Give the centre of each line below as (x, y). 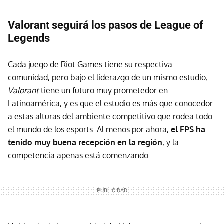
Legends (29, 38)
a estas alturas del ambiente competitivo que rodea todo (110, 117)
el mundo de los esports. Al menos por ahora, (89, 130)
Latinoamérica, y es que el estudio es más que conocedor (110, 104)
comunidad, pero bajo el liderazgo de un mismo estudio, (108, 78)
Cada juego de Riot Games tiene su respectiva (90, 65)
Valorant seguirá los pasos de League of (106, 25)
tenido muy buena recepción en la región (85, 143)
